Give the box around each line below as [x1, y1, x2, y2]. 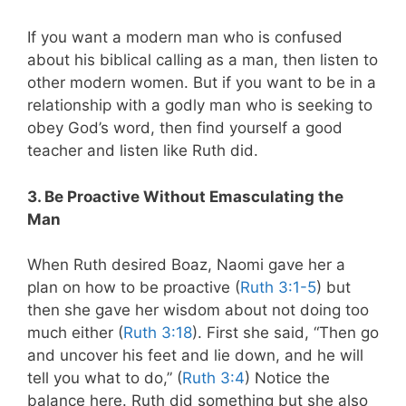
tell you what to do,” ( [27, 369, 182, 388]
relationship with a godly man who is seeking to [27, 96, 372, 115]
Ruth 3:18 [123, 324, 192, 343]
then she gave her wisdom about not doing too [27, 301, 369, 320]
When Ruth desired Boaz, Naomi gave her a [27, 256, 345, 275]
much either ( [27, 324, 123, 343]
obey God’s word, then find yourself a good [27, 119, 343, 138]
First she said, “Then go [207, 324, 379, 343]
